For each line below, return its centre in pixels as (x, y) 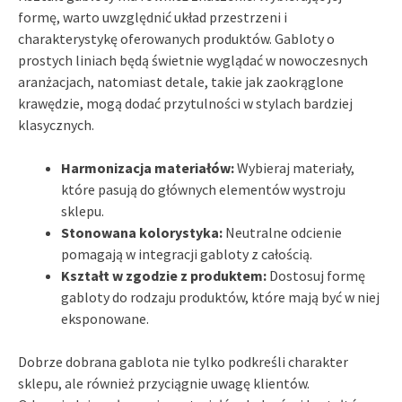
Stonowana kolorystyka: (142, 232)
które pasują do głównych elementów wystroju (203, 189)
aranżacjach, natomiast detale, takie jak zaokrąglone (181, 81)
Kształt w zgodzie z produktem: (164, 275)
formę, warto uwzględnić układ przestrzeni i (153, 17)
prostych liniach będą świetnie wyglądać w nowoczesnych (193, 60)
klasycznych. (56, 124)
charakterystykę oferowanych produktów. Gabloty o (176, 38)
